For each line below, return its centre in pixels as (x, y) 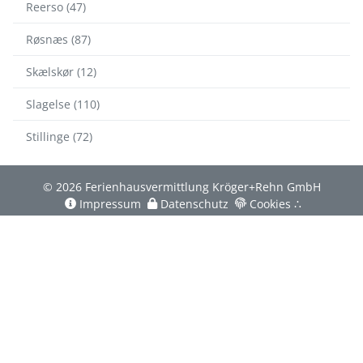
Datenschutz (194, 203)
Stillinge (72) (59, 136)
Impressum (110, 203)
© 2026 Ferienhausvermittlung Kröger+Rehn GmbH (181, 186)
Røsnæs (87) (58, 39)
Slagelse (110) (63, 104)
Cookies (270, 203)
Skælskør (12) (61, 71)
